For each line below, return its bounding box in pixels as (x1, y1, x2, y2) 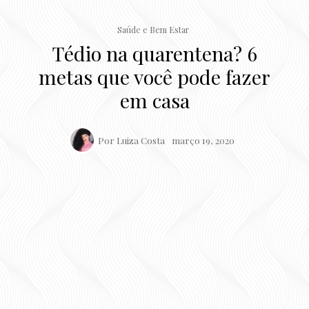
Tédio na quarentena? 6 (52, 39, 257, 66)
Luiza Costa (116, 133, 165, 146)
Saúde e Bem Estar (117, 23, 189, 35)
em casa (119, 86, 190, 113)
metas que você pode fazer (39, 63, 270, 90)
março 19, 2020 (171, 134, 235, 147)
